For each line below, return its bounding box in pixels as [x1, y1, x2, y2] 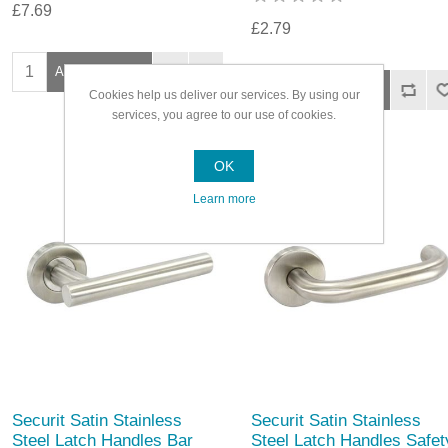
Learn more [192, 192, 256, 206]
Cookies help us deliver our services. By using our [88, 88, 360, 102]
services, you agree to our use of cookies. [112, 108, 336, 122]
